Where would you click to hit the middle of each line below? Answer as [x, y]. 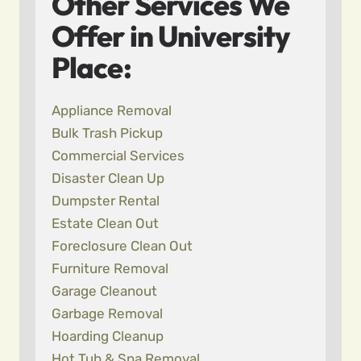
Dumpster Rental [106, 201]
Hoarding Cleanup [108, 336]
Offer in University [170, 36]
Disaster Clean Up [108, 178]
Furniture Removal [110, 268]
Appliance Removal [112, 110]
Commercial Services [118, 156]
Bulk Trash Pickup [107, 133]
